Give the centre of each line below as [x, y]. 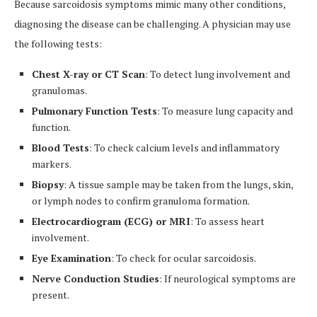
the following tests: [58, 44]
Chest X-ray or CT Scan [88, 74]
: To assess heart [227, 221]
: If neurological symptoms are [227, 278]
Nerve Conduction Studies [96, 278]
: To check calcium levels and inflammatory [184, 148]
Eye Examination [71, 258]
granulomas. [59, 90]
